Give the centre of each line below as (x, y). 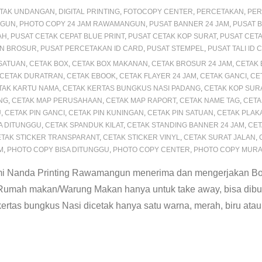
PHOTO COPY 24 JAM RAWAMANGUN (82, 24)
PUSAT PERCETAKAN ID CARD (92, 49)
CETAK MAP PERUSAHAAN (57, 101)
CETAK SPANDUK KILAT (84, 125)
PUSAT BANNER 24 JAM (189, 24)
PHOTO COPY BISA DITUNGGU (58, 150)
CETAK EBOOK (91, 76)
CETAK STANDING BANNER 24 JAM (186, 125)
